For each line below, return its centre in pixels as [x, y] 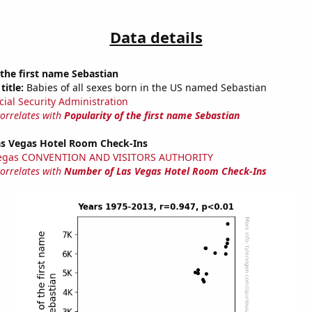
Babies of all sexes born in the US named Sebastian [145, 88]
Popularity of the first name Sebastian [151, 116]
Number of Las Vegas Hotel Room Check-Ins [165, 171]
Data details [156, 37]
